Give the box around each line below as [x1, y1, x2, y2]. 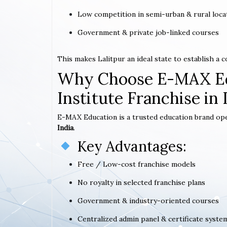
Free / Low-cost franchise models [78, 159, 196, 169]
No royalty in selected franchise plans [78, 177, 205, 187]
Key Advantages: [73, 137, 186, 156]
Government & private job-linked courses [78, 27, 219, 37]
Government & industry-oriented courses [78, 196, 219, 205]
